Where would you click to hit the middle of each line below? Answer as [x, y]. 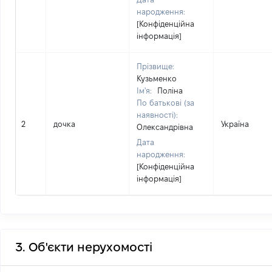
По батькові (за [165, 103]
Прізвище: [155, 66]
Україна [235, 124]
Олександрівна [165, 127]
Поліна [170, 90]
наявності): [157, 115]
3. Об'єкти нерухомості [84, 247]
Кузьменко [157, 78]
